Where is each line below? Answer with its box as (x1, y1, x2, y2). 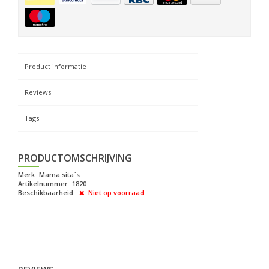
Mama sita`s (39, 170, 80, 180)
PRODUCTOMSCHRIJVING (18, 151, 132, 165)
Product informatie (25, 62, 86, 71)
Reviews (25, 88, 51, 97)
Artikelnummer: (18, 179, 70, 189)
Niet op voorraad (86, 188, 144, 198)
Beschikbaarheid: (18, 188, 75, 198)
